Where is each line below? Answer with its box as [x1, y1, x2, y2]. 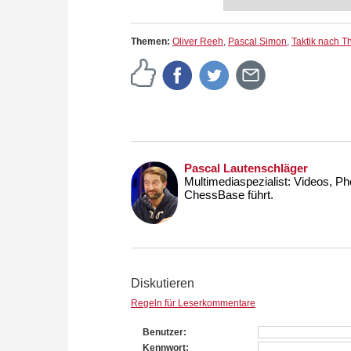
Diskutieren [131, 276, 194, 290]
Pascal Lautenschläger [184, 161, 308, 175]
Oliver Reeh [172, 35, 223, 47]
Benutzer [143, 326, 183, 338]
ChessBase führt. [184, 187, 273, 201]
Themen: [131, 35, 172, 47]
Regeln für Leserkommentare [131, 297, 255, 309]
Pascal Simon [228, 35, 287, 47]
